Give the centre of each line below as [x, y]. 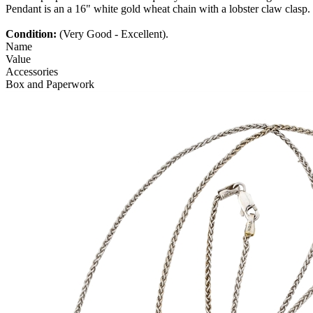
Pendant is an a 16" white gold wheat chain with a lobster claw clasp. [158, 9]
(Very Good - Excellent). [114, 34]
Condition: [32, 34]
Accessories [32, 72]
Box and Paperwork [50, 85]
